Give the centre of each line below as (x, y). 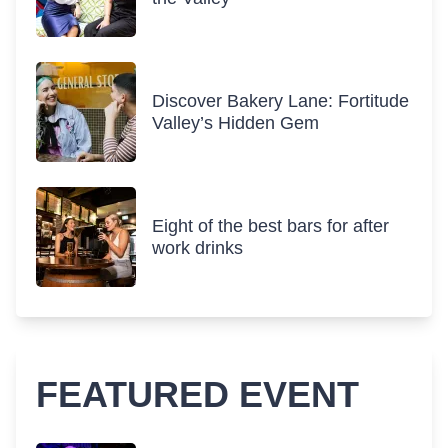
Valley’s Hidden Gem (235, 123)
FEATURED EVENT (197, 394)
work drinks (197, 248)
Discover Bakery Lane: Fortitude (280, 101)
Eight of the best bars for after (270, 226)
